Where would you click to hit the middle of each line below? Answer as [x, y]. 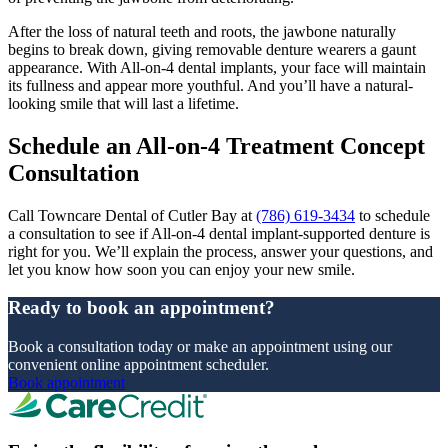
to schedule [392, 215]
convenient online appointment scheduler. [138, 365]
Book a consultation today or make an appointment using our [200, 347]
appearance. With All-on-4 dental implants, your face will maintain [217, 67]
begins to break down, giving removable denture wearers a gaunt [212, 49]
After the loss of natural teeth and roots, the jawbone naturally [202, 31]
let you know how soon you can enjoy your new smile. [181, 269]
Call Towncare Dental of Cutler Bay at [132, 215]
